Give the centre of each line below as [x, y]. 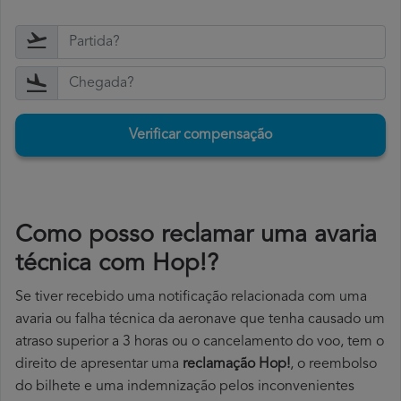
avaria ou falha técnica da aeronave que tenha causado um [200, 320]
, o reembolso [333, 365]
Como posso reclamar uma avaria [196, 236]
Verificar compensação [200, 136]
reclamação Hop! [236, 365]
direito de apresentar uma [99, 365]
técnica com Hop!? [117, 265]
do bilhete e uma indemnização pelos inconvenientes [185, 387]
